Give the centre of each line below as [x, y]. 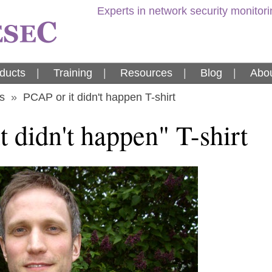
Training [73, 73]
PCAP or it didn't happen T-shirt [99, 97]
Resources [146, 73]
